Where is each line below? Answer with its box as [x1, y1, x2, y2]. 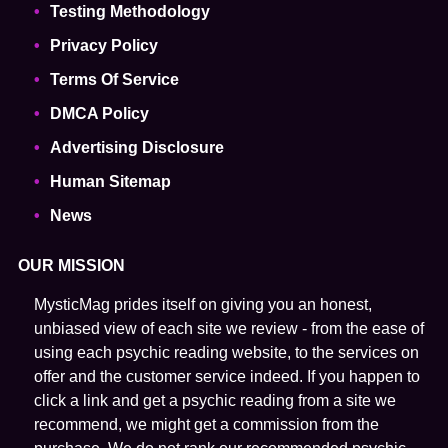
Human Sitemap [49, 173, 171, 190]
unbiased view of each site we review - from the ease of [33, 320, 424, 337]
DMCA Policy [49, 105, 149, 122]
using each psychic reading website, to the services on [33, 344, 419, 361]
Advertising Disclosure [49, 139, 224, 156]
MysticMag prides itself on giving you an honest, [33, 296, 372, 313]
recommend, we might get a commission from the [33, 416, 379, 433]
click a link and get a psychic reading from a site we [33, 392, 396, 409]
